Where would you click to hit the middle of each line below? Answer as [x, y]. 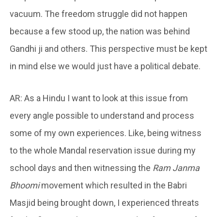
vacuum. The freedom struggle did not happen [99, 14]
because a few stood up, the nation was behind [100, 31]
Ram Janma [176, 168]
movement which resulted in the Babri [113, 185]
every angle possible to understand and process [102, 115]
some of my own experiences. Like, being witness [106, 133]
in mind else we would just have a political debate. [105, 66]
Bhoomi [24, 185]
